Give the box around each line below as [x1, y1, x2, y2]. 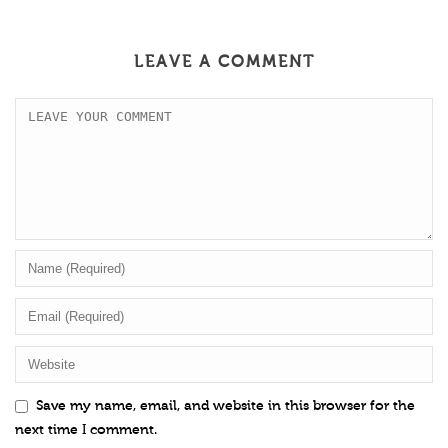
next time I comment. [15, 422, 157, 439]
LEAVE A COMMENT [133, 53, 315, 72]
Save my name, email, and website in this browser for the [36, 398, 415, 415]
